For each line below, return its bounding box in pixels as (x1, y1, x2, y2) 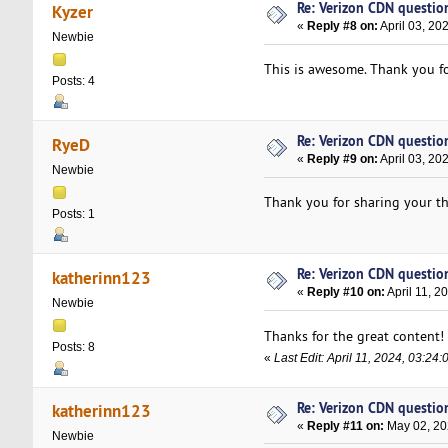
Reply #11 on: (307, 418, 385, 433)
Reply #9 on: (307, 152, 379, 167)
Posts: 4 (51, 73, 95, 88)
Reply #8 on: (307, 19, 379, 34)
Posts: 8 (51, 339, 95, 354)
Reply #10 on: (307, 285, 386, 300)
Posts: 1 (51, 206, 95, 221)
